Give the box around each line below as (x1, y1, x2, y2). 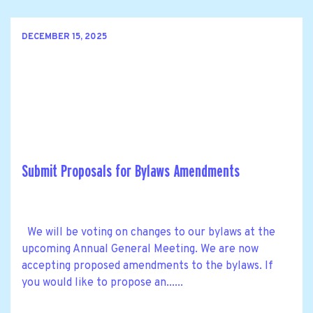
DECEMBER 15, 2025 (22, 31, 107, 43)
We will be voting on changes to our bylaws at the (22, 226, 275, 240)
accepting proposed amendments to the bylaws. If (22, 259, 273, 274)
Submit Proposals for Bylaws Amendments (22, 163, 240, 181)
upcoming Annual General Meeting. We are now (22, 242, 259, 257)
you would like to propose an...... (22, 276, 183, 291)
